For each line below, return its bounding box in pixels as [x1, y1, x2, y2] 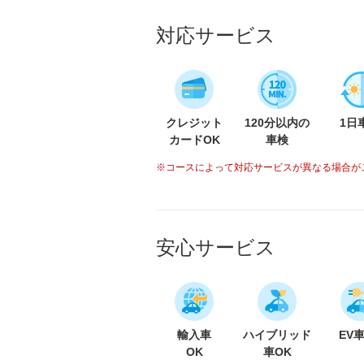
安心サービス [156, 236, 275, 259]
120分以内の [245, 116, 310, 130]
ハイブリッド [243, 328, 311, 342]
